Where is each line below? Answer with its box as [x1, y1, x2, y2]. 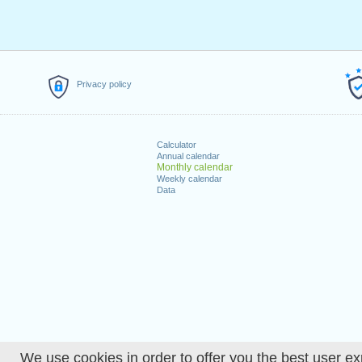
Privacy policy [77, 79, 132, 89]
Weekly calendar [156, 174, 222, 183]
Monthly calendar [156, 162, 233, 173]
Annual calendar [156, 151, 220, 161]
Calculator [156, 140, 196, 149]
